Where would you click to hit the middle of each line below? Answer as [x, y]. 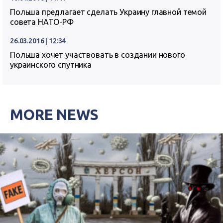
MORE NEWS [54, 115]
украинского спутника [51, 65]
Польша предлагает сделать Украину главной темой [108, 12]
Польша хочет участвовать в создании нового [98, 55]
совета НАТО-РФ [42, 22]
